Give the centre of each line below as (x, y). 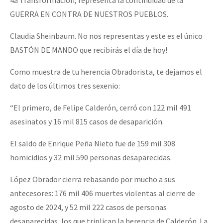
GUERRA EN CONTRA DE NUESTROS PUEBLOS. (89, 14)
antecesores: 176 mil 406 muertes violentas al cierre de (103, 193)
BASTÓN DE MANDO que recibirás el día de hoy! (89, 50)
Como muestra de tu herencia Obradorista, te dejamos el (106, 72)
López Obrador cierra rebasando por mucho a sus (93, 179)
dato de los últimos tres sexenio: (65, 86)
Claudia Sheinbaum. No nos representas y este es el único (106, 36)
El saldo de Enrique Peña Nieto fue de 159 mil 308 (93, 144)
